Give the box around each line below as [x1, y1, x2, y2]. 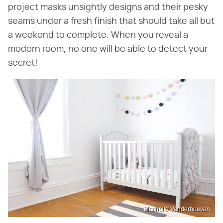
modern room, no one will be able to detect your [8, 45, 208, 54]
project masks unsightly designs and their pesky [8, 3, 208, 12]
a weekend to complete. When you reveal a [8, 31, 188, 40]
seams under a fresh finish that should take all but [8, 17, 215, 26]
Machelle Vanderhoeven [144, 205, 210, 213]
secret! [8, 59, 38, 68]
